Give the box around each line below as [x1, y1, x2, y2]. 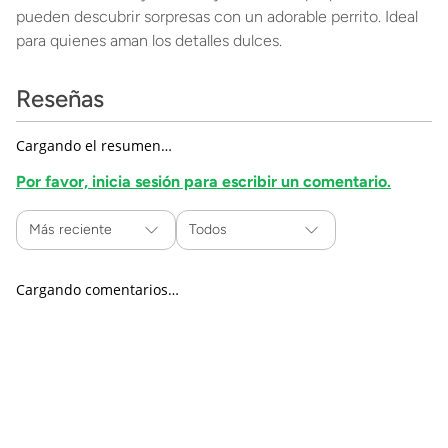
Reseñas [16, 84, 104, 113]
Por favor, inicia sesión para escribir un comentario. [16, 172, 391, 191]
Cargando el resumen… [16, 136, 172, 155]
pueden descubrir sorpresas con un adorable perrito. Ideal [16, 7, 418, 26]
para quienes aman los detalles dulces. [16, 31, 282, 50]
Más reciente [29, 221, 112, 238]
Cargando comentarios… [16, 280, 179, 299]
